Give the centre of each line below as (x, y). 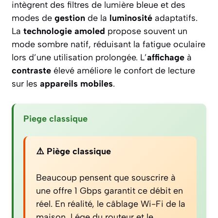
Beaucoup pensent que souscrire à (106, 178)
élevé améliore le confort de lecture (123, 71)
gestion (70, 18)
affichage (166, 58)
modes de (33, 18)
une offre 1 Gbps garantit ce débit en (109, 191)
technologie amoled (64, 31)
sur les (26, 84)
